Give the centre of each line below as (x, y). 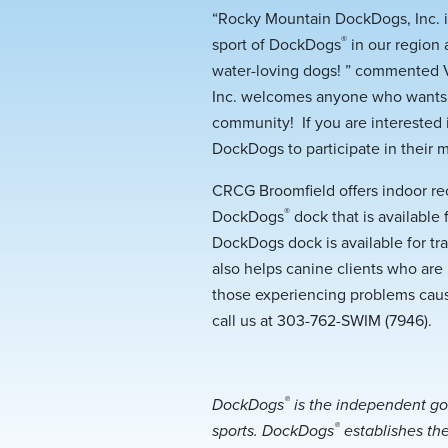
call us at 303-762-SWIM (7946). (322, 321)
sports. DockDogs (273, 431)
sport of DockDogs (276, 45)
